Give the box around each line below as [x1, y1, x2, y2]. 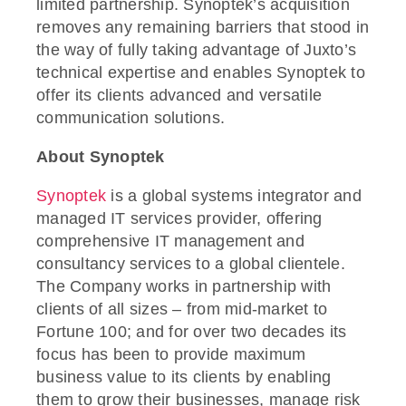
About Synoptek [36, 147, 165, 166]
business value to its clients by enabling [36, 367, 332, 386]
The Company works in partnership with [36, 276, 332, 295]
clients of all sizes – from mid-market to [36, 299, 328, 318]
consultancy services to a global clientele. [36, 254, 345, 273]
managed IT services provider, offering [36, 208, 323, 227]
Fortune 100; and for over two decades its [36, 322, 347, 341]
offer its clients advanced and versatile [36, 85, 322, 104]
